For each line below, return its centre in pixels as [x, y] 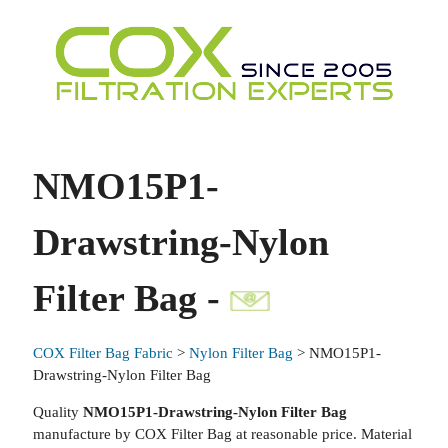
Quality [57, 412]
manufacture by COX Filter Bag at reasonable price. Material [222, 434]
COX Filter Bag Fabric [102, 353]
